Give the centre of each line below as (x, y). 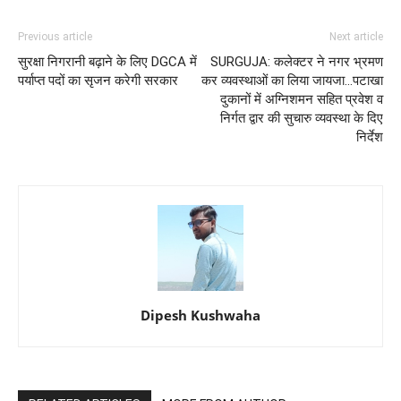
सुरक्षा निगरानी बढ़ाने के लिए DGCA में (107, 62)
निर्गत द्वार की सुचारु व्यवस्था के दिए (302, 119)
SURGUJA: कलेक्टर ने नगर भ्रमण (297, 62)
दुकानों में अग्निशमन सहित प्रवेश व (302, 100)
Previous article (55, 37)
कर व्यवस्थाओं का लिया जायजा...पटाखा (292, 81)
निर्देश (370, 137)
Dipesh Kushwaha (200, 316)
